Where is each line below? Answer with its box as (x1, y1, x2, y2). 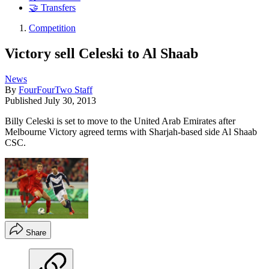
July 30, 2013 (44, 95, 96, 106)
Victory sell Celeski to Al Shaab (5, 45, 198, 61)
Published (5, 95, 44, 106)
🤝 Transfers (29, 2, 76, 13)
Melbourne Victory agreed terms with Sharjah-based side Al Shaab (5, 126, 257, 137)
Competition (29, 23, 76, 34)
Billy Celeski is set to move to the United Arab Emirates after (5, 115, 235, 126)
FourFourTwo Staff (19, 84, 92, 95)
